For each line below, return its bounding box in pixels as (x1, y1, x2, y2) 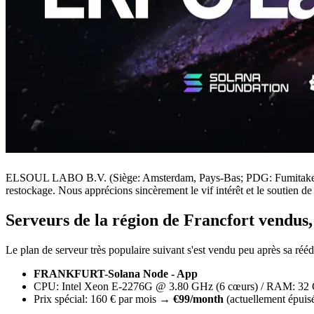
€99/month (173, 292, 224, 305)
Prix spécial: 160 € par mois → (34, 292, 173, 305)
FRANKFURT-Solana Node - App (34, 267, 198, 280)
